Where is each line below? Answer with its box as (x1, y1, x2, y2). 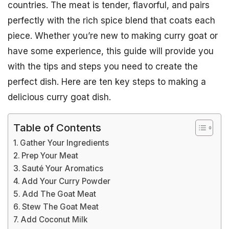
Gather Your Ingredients (20, 138, 109, 148)
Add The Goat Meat (22, 189, 97, 199)
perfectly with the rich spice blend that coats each (8, 15, 215, 26)
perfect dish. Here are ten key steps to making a (8, 77, 206, 87)
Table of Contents (13, 121, 101, 134)
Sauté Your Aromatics (22, 164, 104, 173)
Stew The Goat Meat (22, 202, 99, 212)
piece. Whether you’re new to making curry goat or (8, 31, 218, 41)
